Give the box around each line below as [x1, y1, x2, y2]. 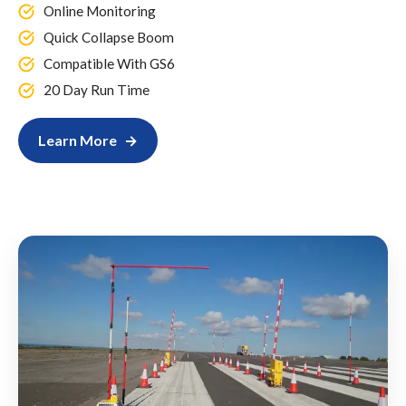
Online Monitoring [43, 2, 156, 19]
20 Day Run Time [43, 81, 150, 98]
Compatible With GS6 [43, 54, 175, 72]
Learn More [38, 130, 117, 149]
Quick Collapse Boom [43, 28, 174, 45]
